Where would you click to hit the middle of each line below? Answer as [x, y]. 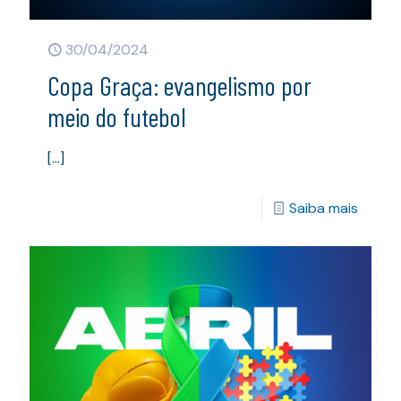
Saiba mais [324, 208]
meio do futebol [117, 116]
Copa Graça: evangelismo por [179, 85]
